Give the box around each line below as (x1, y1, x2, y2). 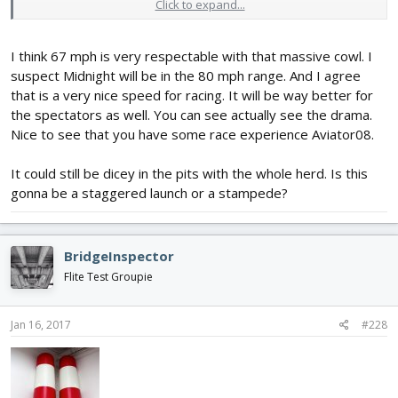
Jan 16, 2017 (11, 317, 71, 333)
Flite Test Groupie (64, 268, 153, 284)
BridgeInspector (64, 246, 174, 265)
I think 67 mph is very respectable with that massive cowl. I (11, 46, 372, 65)
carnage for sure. (24, 2, 117, 19)
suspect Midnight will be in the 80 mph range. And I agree (11, 66, 361, 84)
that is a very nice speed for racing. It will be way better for (11, 85, 373, 104)
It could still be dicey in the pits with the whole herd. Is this (11, 163, 368, 182)
